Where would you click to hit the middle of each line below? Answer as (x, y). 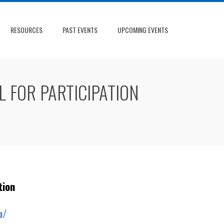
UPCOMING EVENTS (143, 29)
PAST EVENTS (80, 29)
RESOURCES (26, 29)
